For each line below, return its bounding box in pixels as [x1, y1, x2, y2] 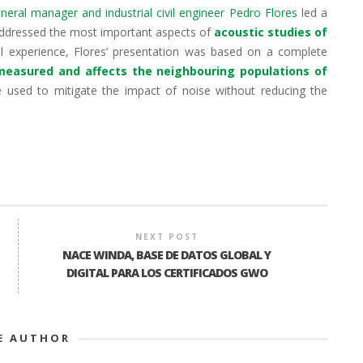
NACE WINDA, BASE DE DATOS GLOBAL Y [62, 246, 271, 263]
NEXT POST [135, 230, 199, 242]
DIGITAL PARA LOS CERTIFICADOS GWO [66, 264, 267, 280]
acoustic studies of [214, 23, 327, 40]
